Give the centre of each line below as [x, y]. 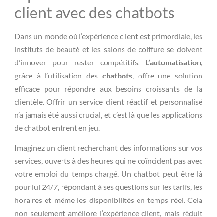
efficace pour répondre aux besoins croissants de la [108, 88]
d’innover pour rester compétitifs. [80, 62]
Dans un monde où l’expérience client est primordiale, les [108, 36]
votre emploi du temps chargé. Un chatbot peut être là [108, 174]
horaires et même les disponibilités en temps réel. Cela [108, 200]
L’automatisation [173, 62]
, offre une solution [167, 75]
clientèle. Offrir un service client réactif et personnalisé [108, 101]
